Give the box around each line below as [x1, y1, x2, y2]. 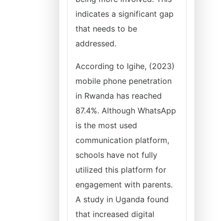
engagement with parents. [75, 180, 173, 189]
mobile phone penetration [75, 76, 172, 86]
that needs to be [75, 24, 137, 34]
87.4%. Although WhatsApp [75, 106, 176, 115]
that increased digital [75, 209, 154, 219]
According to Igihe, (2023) [75, 61, 175, 71]
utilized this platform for [75, 165, 166, 175]
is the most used [75, 120, 137, 130]
